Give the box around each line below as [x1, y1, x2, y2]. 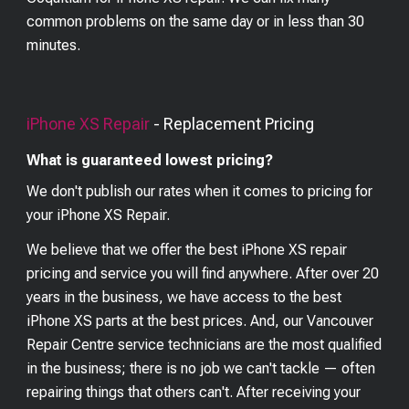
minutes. [26, 37, 81, 55]
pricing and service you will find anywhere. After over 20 [26, 265, 380, 283]
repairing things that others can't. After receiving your [26, 383, 362, 402]
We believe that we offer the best [26, 241, 242, 259]
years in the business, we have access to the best [26, 288, 342, 307]
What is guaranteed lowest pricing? [26, 152, 274, 170]
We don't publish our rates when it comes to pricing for [26, 183, 373, 201]
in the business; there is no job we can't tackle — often [26, 360, 376, 378]
